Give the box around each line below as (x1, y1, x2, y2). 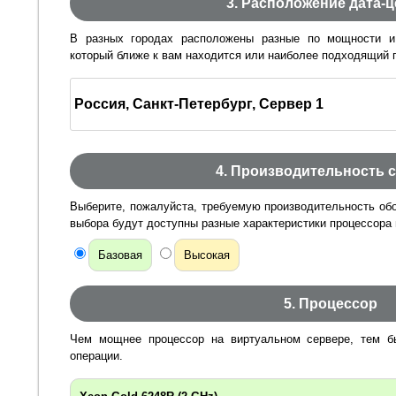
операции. (70, 349, 123, 363)
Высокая (184, 248, 230, 263)
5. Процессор (284, 296, 377, 312)
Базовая (98, 248, 142, 263)
